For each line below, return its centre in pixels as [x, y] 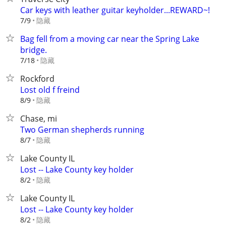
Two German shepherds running [82, 130]
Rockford [37, 79]
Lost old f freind [50, 90]
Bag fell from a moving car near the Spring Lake [110, 39]
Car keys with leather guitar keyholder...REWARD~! [115, 10]
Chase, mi [39, 119]
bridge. [34, 50]
